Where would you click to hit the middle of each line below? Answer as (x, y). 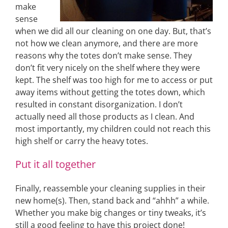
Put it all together (55, 164)
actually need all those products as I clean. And (105, 117)
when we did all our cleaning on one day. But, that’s (113, 31)
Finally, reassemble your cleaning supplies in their (110, 188)
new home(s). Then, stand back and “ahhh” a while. (112, 201)
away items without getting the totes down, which (110, 92)
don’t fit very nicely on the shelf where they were (108, 68)
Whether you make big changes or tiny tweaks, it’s (111, 213)
